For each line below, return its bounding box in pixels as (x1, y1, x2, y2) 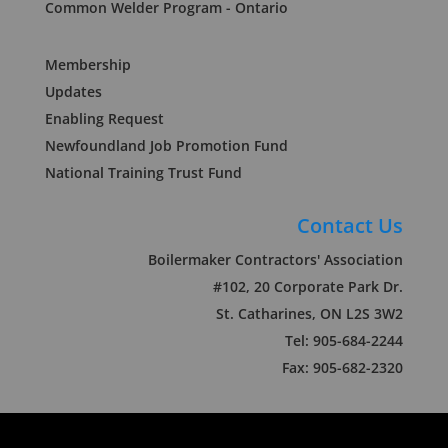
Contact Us (297, 212, 404, 239)
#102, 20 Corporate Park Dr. (213, 277, 404, 296)
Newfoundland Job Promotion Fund (44, 136, 288, 155)
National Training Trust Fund (44, 163, 242, 182)
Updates (44, 82, 102, 101)
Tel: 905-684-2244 (285, 331, 404, 350)
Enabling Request (44, 109, 164, 128)
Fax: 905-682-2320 (282, 358, 404, 377)
